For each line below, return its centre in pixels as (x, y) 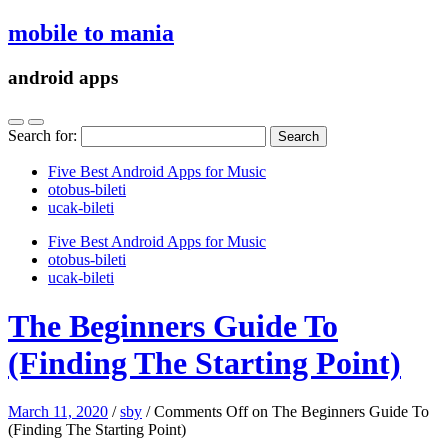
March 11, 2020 (58, 412)
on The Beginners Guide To (338, 412)
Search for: (42, 135)
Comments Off (201, 412)
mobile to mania (91, 32)
